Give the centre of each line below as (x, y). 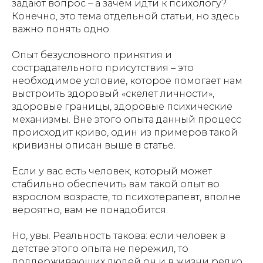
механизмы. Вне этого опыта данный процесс (127, 119)
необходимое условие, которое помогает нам (127, 81)
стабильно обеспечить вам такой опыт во (116, 184)
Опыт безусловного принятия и (92, 55)
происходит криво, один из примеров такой (125, 132)
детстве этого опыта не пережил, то (100, 249)
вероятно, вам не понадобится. (90, 210)
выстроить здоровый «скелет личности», (113, 94)
